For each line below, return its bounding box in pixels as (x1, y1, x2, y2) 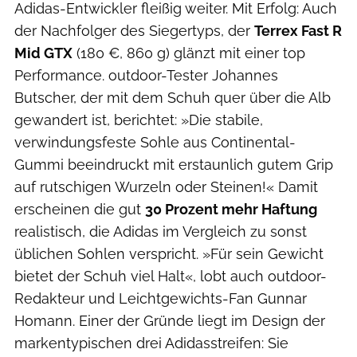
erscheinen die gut (14, 201, 145, 218)
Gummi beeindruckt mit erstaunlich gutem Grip (14, 156, 333, 173)
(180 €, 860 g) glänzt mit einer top (73, 45, 305, 61)
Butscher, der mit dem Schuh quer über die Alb (14, 89, 331, 106)
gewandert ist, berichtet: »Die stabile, (14, 112, 263, 128)
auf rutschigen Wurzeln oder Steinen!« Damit (14, 178, 318, 195)
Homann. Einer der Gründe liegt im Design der (14, 312, 325, 329)
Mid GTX (14, 45, 73, 61)
